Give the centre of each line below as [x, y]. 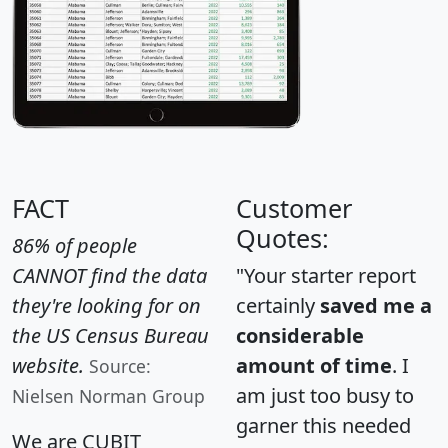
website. [48, 366]
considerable [300, 336]
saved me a [376, 306]
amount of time [314, 366]
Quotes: [282, 238]
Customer [294, 208]
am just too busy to [325, 396]
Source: [120, 366]
